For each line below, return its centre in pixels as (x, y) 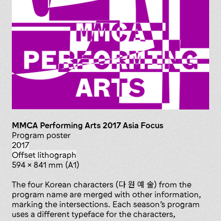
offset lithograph (47, 155)
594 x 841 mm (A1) (48, 165)
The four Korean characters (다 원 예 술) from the (102, 184)
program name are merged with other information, (107, 194)
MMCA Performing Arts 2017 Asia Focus (88, 125)
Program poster (44, 135)
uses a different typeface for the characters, (94, 214)
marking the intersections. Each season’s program (106, 204)
